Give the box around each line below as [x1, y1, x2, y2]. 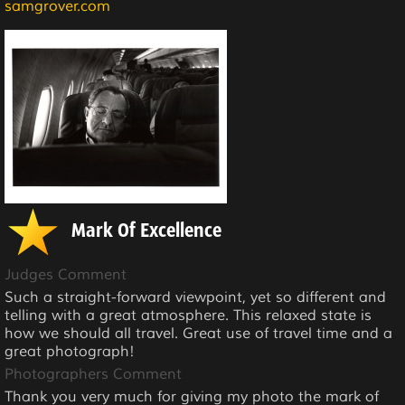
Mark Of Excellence [71, 221, 221, 242]
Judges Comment [5, 265, 127, 284]
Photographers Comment [5, 364, 182, 383]
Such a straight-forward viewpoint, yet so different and [5, 287, 386, 306]
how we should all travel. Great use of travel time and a [5, 324, 392, 343]
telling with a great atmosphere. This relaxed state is [5, 306, 372, 325]
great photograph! [5, 342, 135, 361]
